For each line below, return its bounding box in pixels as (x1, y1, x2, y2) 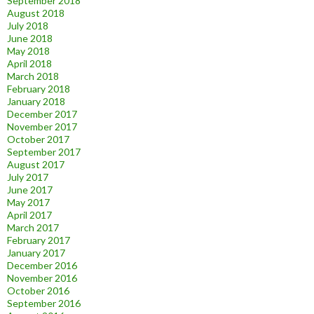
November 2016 (7, 272, 77, 285)
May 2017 (7, 196, 50, 209)
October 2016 (7, 285, 69, 297)
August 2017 (7, 158, 64, 171)
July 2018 (7, 20, 48, 32)
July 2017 (7, 171, 48, 184)
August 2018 (7, 7, 64, 20)
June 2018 (7, 32, 53, 45)
